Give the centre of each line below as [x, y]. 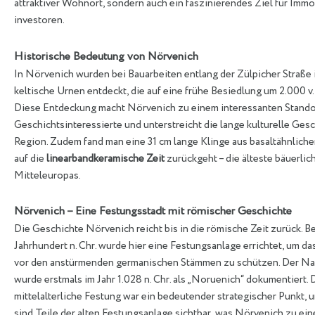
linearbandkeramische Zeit [105, 159]
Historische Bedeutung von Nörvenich [106, 56]
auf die [30, 159]
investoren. [39, 21]
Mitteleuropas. [47, 175]
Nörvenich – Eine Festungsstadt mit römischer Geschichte [153, 211]
